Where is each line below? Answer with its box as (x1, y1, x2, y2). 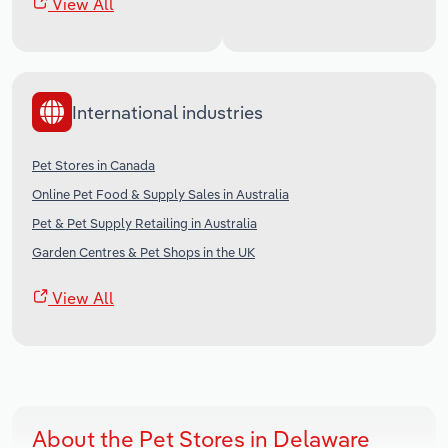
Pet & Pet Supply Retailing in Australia (32, 215, 257, 232)
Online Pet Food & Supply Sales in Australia (32, 186, 289, 203)
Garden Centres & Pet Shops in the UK (32, 244, 255, 261)
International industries (72, 100, 263, 124)
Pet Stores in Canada (32, 157, 155, 174)
